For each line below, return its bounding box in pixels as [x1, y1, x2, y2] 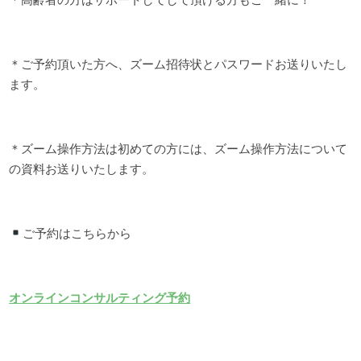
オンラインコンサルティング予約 [9, 290, 191, 305]
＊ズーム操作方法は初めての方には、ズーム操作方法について [9, 141, 348, 156]
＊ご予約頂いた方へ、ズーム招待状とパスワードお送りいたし [9, 56, 348, 71]
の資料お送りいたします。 [9, 161, 155, 176]
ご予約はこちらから [23, 226, 132, 240]
